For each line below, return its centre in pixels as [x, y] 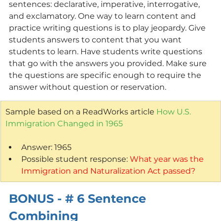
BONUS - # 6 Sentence [79, 198]
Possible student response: [75, 159]
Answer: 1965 [46, 147]
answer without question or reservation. [88, 87]
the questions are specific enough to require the [106, 75]
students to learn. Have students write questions [107, 51]
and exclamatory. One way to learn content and [103, 16]
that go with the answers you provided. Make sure [109, 63]
